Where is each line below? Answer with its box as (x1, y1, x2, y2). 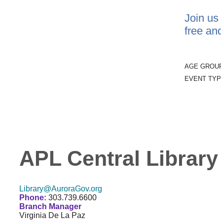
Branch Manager (19, 202, 81, 211)
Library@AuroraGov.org (19, 184, 102, 193)
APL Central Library (19, 146, 218, 170)
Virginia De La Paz (19, 211, 85, 220)
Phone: (19, 193, 48, 202)
